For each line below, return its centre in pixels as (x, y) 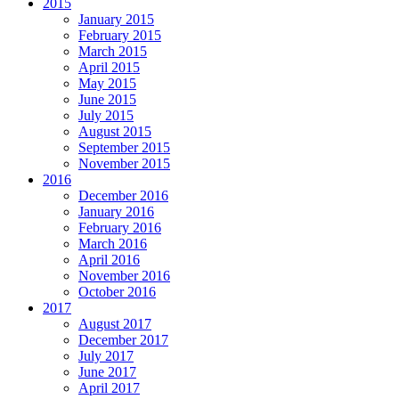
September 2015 (124, 148)
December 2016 (123, 196)
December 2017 (123, 340)
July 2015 (106, 116)
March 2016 (113, 244)
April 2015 (109, 68)
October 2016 (117, 292)
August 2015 (115, 132)
